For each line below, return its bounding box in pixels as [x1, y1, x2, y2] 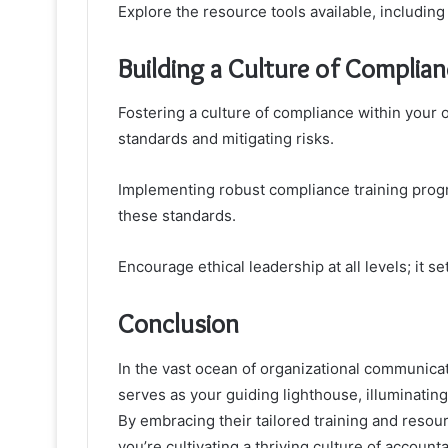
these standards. [118, 206, 236, 226]
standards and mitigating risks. [118, 129, 334, 149]
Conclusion [118, 307, 239, 341]
